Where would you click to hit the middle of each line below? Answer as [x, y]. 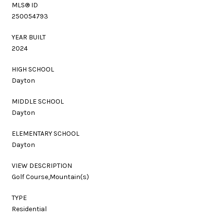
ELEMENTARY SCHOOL [45, 133]
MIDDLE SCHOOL [38, 101]
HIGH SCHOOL [33, 69]
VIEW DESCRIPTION [42, 165]
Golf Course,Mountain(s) [50, 177]
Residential [29, 209]
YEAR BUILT [29, 37]
